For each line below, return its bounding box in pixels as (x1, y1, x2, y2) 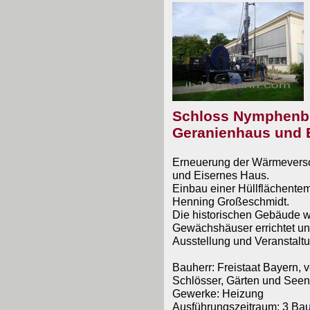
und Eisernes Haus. (172, 169, 269, 181)
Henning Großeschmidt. (172, 195, 289, 208)
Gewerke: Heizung (172, 287, 264, 300)
